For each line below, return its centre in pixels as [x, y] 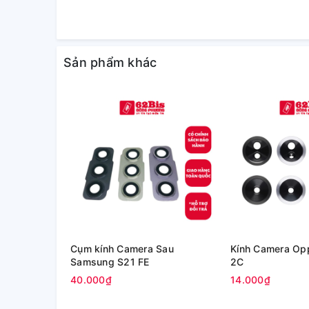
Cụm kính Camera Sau [122, 249]
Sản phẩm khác [110, 62]
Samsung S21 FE [110, 262]
